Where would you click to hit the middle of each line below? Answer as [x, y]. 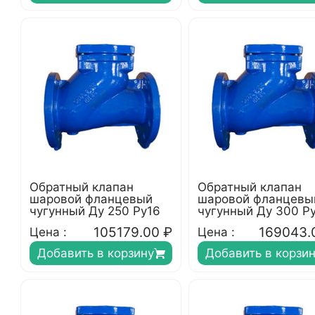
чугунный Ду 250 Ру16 [95, 211]
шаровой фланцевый [91, 199]
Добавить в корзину [95, 253]
